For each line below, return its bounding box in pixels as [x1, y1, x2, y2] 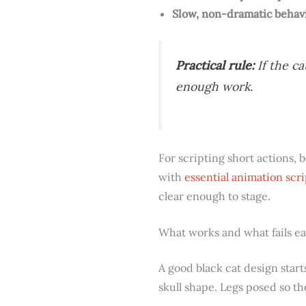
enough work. [176, 79, 253, 95]
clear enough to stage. [158, 189, 270, 203]
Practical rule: [176, 57, 254, 74]
